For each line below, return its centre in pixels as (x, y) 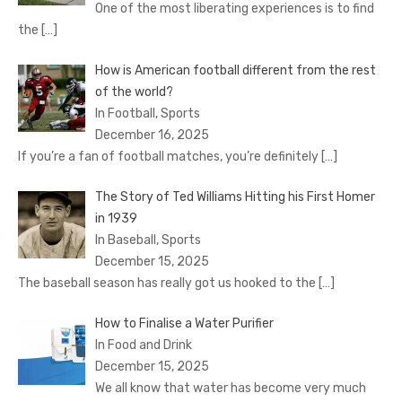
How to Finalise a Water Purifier (184, 324)
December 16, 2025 (152, 135)
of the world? (134, 92)
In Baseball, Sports (148, 240)
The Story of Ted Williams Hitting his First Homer (235, 197)
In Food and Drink (143, 345)
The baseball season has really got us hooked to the (168, 284)
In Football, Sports (147, 114)
